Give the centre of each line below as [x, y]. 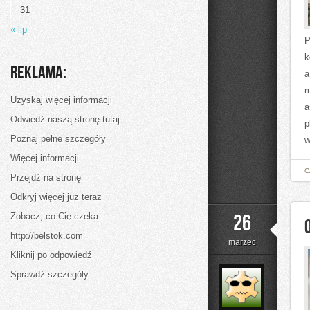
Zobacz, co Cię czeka [54, 216]
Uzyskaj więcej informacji [61, 100]
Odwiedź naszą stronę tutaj [65, 119]
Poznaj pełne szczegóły [58, 139]
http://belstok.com [47, 236]
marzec [242, 242]
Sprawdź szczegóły [49, 274]
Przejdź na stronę [46, 177]
